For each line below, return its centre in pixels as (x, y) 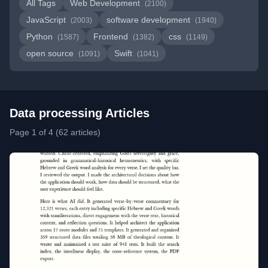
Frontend (112, 36)
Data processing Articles (80, 113)
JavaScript (47, 20)
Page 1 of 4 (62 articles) (55, 132)
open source (51, 53)
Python (41, 36)
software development (150, 20)
